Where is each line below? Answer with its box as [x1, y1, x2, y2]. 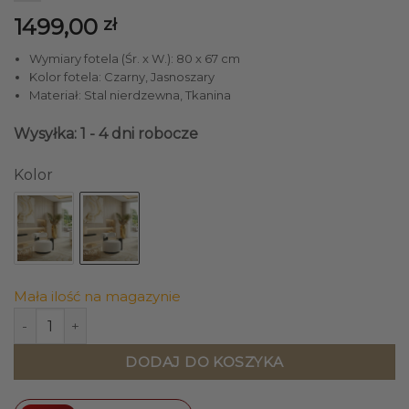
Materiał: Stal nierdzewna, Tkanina [28, 87, 231, 102]
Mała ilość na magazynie [14, 288, 181, 306]
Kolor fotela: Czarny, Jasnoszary [28, 68, 215, 84]
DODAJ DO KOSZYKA [125, 353, 284, 372]
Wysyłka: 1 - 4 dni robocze [14, 125, 198, 143]
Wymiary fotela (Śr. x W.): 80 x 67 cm [28, 50, 240, 66]
